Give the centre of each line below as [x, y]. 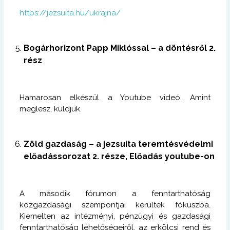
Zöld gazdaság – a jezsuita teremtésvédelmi [119, 144]
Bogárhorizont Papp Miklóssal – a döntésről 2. [120, 48]
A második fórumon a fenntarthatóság [115, 193]
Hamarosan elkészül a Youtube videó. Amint [115, 97]
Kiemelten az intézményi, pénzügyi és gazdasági [115, 216]
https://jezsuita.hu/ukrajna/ [70, 13]
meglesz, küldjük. [51, 109]
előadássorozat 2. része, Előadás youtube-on [119, 156]
